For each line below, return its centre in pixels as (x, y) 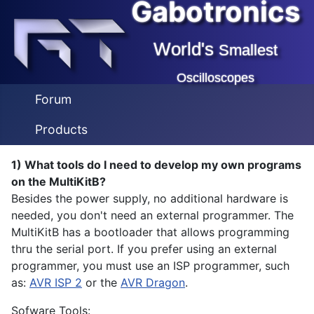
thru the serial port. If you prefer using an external (144, 249)
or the (101, 283)
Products (61, 130)
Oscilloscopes (216, 78)
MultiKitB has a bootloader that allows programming (150, 232)
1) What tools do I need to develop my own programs (156, 165)
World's (186, 49)
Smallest (248, 50)
